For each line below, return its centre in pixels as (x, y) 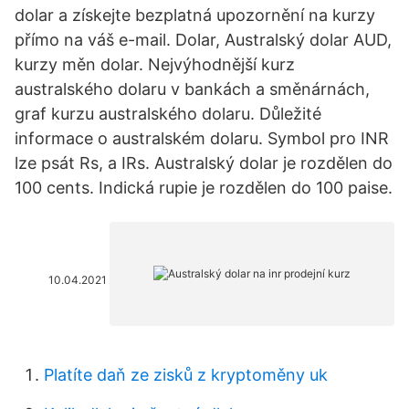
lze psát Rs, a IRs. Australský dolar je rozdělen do (204, 163)
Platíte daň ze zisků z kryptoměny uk (186, 375)
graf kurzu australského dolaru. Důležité (168, 114)
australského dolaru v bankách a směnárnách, (192, 89)
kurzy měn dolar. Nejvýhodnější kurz (155, 64)
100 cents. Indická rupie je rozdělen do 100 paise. (204, 188)
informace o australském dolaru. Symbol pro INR (202, 138)
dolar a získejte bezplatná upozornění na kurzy (195, 15)
